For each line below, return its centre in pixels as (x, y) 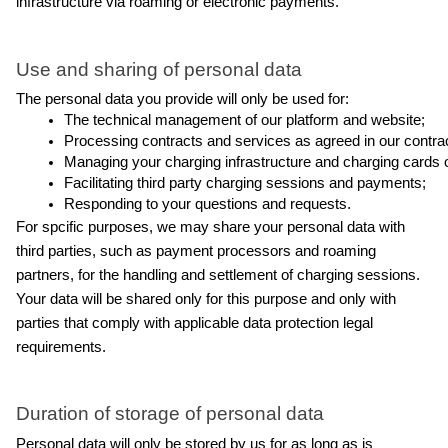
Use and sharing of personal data (159, 69)
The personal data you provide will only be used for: (182, 98)
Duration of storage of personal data (170, 414)
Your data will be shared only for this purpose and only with (206, 298)
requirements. (61, 346)
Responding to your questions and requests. (207, 203)
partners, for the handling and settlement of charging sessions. (218, 274)
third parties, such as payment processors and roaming (196, 250)
